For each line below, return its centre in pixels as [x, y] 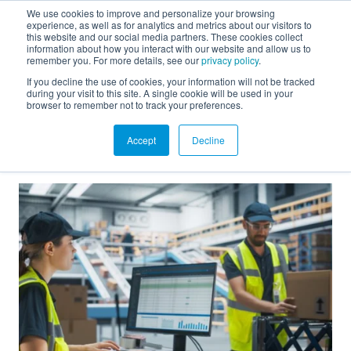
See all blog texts [262, 133]
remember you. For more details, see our [114, 60]
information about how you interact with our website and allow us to [169, 48]
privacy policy [230, 60]
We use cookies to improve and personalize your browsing [151, 13]
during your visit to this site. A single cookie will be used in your [160, 93]
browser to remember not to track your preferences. [135, 105]
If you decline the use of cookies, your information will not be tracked [171, 81]
